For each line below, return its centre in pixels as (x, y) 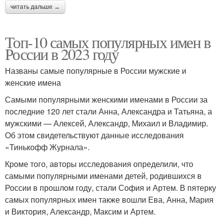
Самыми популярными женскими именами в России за (106, 99)
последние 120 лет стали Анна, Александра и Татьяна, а (109, 111)
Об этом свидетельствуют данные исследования (94, 135)
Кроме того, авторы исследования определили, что (99, 164)
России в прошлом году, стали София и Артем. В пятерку (111, 187)
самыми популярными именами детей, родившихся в (103, 175)
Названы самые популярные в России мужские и (96, 70)
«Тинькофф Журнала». (47, 147)
